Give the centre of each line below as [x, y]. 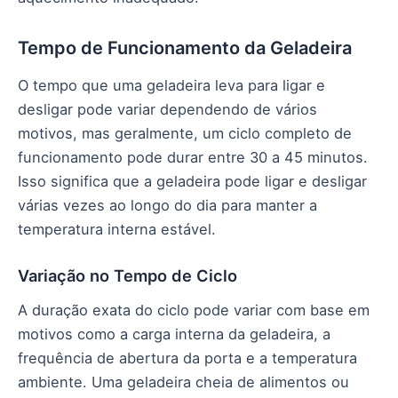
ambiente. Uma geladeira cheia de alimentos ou [183, 382]
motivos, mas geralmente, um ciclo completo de [185, 134]
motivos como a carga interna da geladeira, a [174, 334]
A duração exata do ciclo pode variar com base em [194, 310]
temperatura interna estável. [117, 230]
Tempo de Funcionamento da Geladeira [185, 48]
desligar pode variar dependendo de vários [167, 110]
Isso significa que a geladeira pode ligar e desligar [192, 182]
